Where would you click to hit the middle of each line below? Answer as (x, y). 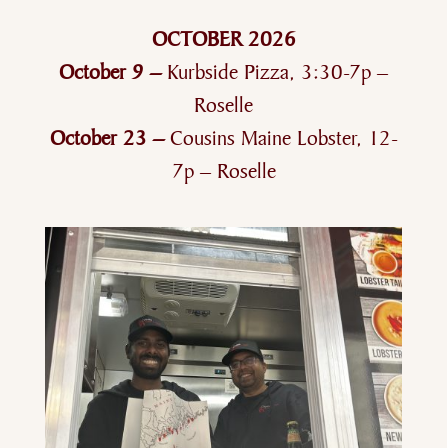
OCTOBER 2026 (223, 39)
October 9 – (113, 72)
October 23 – (109, 138)
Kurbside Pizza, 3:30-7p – (278, 72)
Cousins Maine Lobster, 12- (283, 138)
